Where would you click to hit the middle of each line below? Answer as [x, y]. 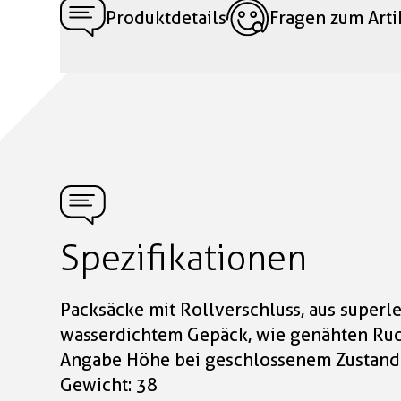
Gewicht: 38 [109, 385]
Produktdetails [166, 17]
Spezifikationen [184, 258]
